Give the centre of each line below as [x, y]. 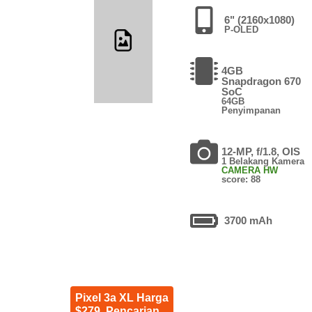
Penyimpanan [251, 110]
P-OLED [242, 29]
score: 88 [241, 179]
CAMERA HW [250, 170]
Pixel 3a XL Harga [122, 297]
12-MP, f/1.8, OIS [261, 151]
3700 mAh [249, 220]
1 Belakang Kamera [263, 161]
